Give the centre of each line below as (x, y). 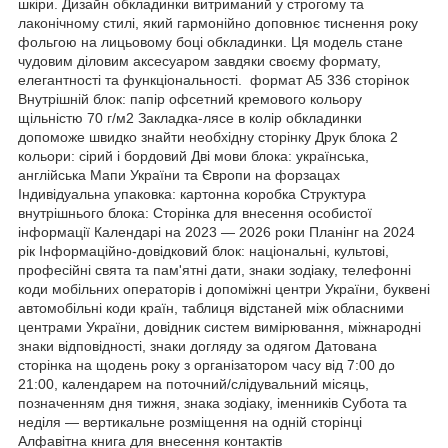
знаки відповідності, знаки (104, 345)
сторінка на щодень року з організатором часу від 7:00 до (206, 364)
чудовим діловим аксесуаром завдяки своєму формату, (199, 60)
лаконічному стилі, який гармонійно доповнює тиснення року (218, 22)
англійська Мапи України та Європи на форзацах (179, 174)
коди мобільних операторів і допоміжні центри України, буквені (224, 288)
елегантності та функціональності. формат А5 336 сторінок (213, 79)
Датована (344, 345)
